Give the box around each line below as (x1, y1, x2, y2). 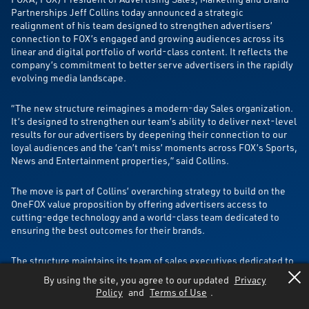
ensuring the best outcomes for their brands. (11, 223, 205, 237)
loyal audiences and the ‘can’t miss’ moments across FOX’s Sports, (11, 141, 297, 154)
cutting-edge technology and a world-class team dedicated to (11, 210, 279, 223)
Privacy (234, 273, 266, 286)
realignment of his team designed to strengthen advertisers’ (11, 19, 272, 32)
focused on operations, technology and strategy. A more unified (11, 293, 288, 306)
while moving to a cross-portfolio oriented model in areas (11, 280, 261, 293)
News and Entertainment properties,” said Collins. (11, 154, 229, 167)
